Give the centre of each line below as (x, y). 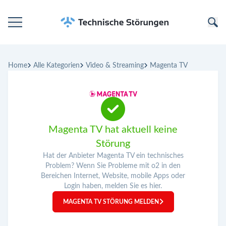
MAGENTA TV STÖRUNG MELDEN (111, 202)
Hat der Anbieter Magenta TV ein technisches (113, 156)
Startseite (29, 48)
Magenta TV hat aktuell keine (113, 129)
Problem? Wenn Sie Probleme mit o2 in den (113, 166)
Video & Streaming (115, 66)
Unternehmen (37, 90)
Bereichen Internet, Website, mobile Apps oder (113, 176)
